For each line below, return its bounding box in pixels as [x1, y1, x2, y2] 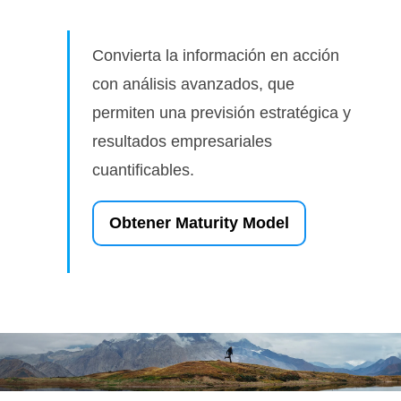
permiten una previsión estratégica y [92, 103, 351, 122]
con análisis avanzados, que [92, 74, 294, 93]
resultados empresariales [92, 132, 272, 150]
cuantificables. [92, 160, 194, 179]
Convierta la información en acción [92, 46, 339, 64]
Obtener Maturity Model [109, 213, 289, 232]
